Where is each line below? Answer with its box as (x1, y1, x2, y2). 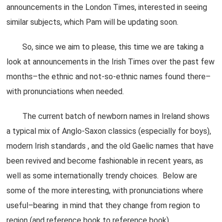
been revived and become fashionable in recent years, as (6, 156, 204, 166)
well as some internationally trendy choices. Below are (6, 171, 198, 180)
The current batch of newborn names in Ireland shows (6, 111, 210, 121)
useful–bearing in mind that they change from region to (6, 201, 201, 210)
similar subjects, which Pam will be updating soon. (6, 17, 179, 27)
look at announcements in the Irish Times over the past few (6, 57, 215, 66)
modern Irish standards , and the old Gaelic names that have (6, 141, 214, 151)
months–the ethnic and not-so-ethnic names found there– (6, 72, 211, 81)
